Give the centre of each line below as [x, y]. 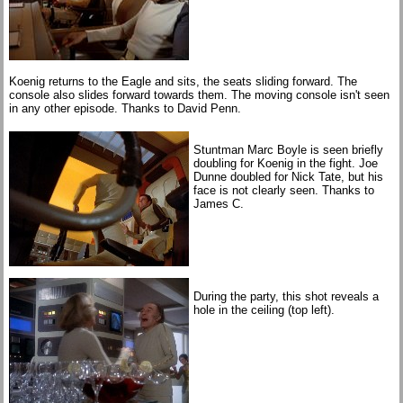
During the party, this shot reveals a [286, 296]
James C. [219, 204]
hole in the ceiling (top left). [264, 310]
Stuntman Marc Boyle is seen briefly [288, 150]
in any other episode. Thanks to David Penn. [125, 108]
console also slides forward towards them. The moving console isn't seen [199, 95]
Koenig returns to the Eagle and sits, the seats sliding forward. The [183, 81]
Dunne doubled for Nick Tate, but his [288, 177]
